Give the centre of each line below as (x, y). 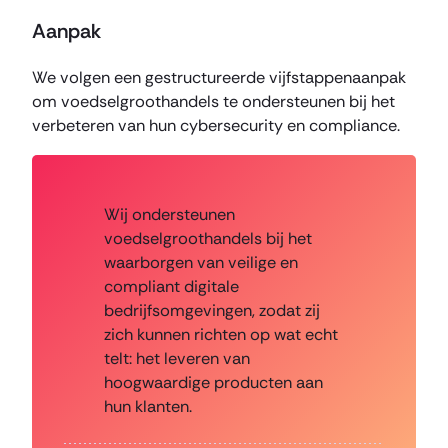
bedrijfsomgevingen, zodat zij (212, 311)
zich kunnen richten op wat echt (221, 335)
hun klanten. (148, 407)
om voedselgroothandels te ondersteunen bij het (213, 102)
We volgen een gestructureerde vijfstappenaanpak (219, 78)
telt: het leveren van (177, 359)
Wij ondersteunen (169, 215)
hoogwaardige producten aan (213, 383)
